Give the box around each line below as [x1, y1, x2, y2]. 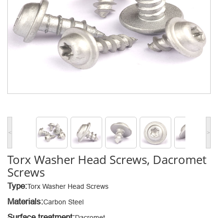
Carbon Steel [43, 198, 84, 206]
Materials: [7, 197, 43, 207]
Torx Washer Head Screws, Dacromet [7, 151, 206, 168]
